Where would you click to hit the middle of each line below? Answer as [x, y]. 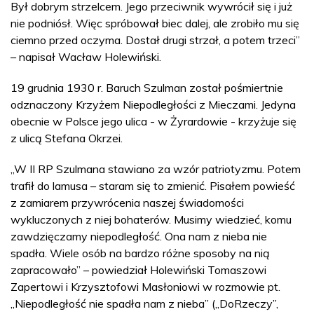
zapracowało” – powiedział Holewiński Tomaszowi [138, 269]
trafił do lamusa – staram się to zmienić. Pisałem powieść [153, 185]
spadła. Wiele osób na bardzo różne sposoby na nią [140, 253]
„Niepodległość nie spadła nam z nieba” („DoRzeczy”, [144, 303]
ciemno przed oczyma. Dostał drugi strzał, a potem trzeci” [155, 40]
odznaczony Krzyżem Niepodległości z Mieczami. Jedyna [153, 104]
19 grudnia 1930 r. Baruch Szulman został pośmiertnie [147, 87]
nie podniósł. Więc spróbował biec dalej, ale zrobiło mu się [155, 23]
